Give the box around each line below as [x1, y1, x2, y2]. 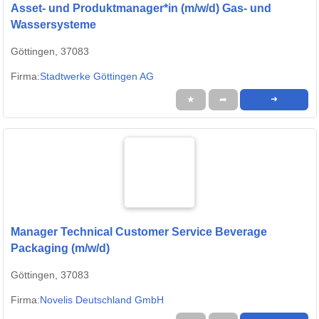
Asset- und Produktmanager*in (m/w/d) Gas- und [11, 2, 271, 15]
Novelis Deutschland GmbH [40, 294, 164, 306]
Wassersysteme [11, 19, 96, 31]
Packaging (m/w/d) [11, 242, 110, 255]
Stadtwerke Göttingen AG [40, 70, 154, 83]
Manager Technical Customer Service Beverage [11, 226, 267, 239]
